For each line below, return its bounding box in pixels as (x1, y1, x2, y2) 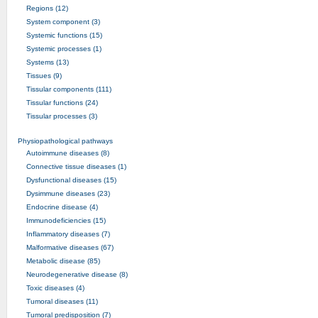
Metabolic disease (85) (26, 256, 100, 265)
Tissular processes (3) (26, 111, 97, 120)
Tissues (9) (26, 71, 62, 79)
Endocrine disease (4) (26, 202, 98, 211)
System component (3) (26, 17, 100, 26)
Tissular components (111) (26, 84, 111, 93)
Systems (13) (26, 57, 69, 66)
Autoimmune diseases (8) (26, 148, 109, 157)
